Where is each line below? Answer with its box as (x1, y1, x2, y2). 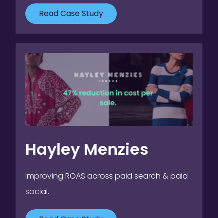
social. (25, 185, 49, 197)
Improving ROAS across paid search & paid (25, 170, 188, 182)
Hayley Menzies (25, 138, 148, 160)
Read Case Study (39, 7, 103, 19)
